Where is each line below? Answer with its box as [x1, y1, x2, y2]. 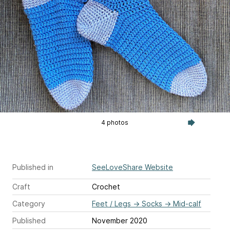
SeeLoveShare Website [92, 163, 173, 171]
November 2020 [92, 216, 147, 225]
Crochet [92, 182, 120, 191]
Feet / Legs [92, 199, 131, 208]
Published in [12, 163, 53, 171]
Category [12, 199, 45, 208]
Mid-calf [173, 199, 201, 208]
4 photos [101, 119, 129, 126]
